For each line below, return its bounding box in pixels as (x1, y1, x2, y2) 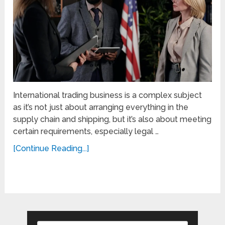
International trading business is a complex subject (13, 90, 202, 100)
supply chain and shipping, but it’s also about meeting (13, 115, 212, 125)
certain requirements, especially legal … (13, 127, 159, 137)
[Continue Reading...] (13, 144, 89, 154)
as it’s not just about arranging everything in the (13, 102, 189, 113)
